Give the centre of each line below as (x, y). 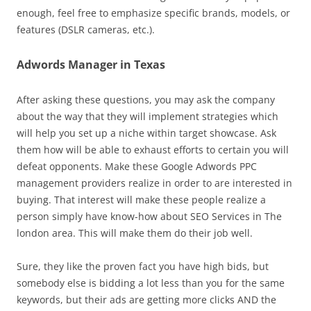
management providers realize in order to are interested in (154, 183)
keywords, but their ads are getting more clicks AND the (146, 300)
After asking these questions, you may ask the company (146, 100)
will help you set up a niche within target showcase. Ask (146, 133)
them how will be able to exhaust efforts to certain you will (153, 150)
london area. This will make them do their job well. (135, 233)
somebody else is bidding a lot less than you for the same (151, 283)
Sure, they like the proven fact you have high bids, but (143, 266)
